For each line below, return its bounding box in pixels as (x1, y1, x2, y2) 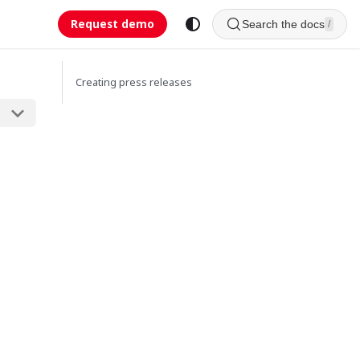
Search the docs (242, 18, 325, 31)
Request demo (71, 16, 154, 31)
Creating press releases (76, 75, 192, 89)
